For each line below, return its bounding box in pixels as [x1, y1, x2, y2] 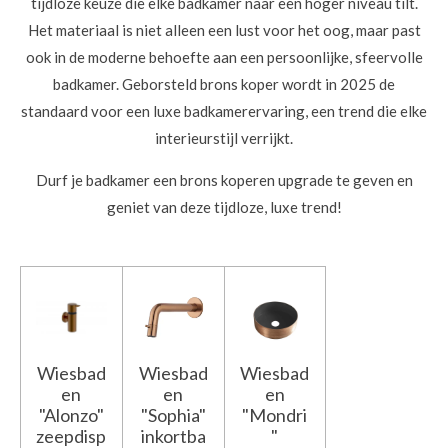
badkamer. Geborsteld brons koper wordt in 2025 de [53, 75, 395, 94]
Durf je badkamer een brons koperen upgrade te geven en [35, 171, 413, 190]
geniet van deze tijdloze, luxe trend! [106, 198, 342, 217]
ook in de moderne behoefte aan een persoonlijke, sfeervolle [25, 48, 423, 67]
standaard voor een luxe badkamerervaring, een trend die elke [21, 102, 427, 121]
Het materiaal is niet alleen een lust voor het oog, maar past [27, 21, 421, 40]
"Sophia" [140, 403, 206, 426]
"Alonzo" [38, 403, 104, 426]
